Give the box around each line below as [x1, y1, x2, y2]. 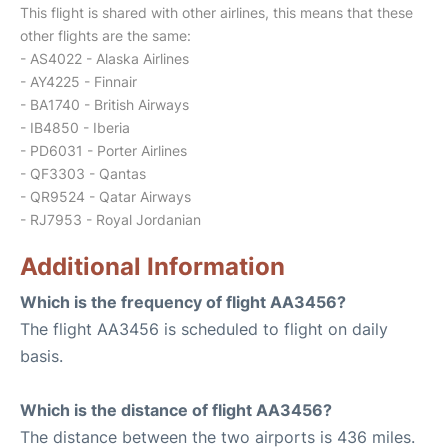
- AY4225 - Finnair [20, 73, 137, 90]
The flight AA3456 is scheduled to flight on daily [20, 319, 388, 339]
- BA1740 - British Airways [20, 96, 189, 113]
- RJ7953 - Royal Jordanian [20, 211, 201, 228]
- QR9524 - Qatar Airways [20, 188, 191, 205]
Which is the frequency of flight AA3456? [20, 292, 346, 312]
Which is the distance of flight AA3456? [20, 400, 332, 420]
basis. [20, 346, 63, 366]
